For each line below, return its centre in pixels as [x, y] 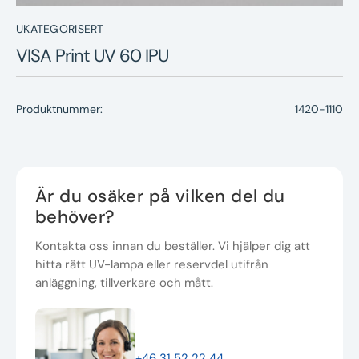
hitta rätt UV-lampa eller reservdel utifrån [152, 264]
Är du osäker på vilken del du [160, 196]
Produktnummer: [59, 109]
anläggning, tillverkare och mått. [124, 282]
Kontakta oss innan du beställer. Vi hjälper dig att [173, 246]
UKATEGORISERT [60, 28]
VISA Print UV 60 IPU [92, 56]
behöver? [75, 216]
